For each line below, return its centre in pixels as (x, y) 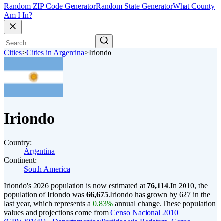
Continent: (20, 160)
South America (47, 169)
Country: (18, 142)
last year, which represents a (48, 203)
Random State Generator (134, 6)
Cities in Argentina (55, 53)
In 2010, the (189, 186)
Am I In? (18, 15)
